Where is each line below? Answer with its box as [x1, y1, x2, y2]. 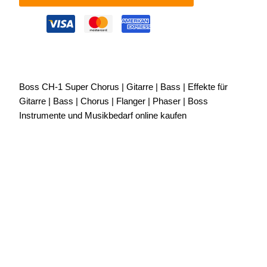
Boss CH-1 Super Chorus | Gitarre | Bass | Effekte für [18, 82, 228, 92]
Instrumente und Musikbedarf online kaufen [18, 110, 187, 120]
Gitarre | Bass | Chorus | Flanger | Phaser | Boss [18, 96, 208, 106]
